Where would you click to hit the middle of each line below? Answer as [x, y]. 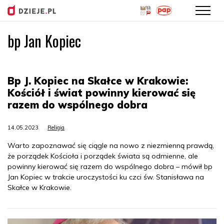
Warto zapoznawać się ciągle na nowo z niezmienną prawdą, [111, 145]
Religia [56, 127]
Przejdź [124, 38]
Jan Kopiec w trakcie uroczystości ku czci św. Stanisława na [106, 177]
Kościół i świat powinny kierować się [101, 93]
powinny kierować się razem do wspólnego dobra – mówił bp [110, 166]
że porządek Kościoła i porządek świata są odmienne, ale [103, 156]
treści [120, 60]
